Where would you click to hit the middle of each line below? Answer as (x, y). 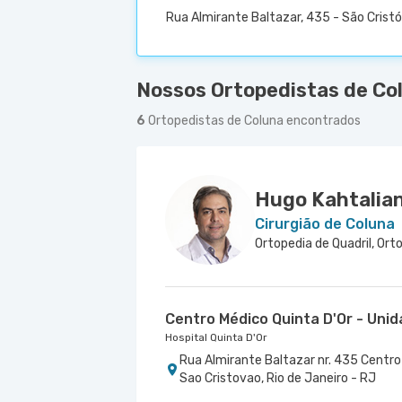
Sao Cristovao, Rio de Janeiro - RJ (278, 378)
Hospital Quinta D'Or (216, 337)
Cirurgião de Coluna (325, 224)
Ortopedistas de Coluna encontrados (254, 121)
